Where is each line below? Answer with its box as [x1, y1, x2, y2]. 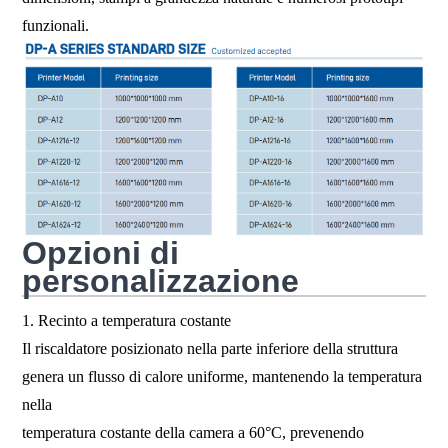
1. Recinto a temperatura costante [22, 311, 232, 329]
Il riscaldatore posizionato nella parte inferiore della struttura [22, 339, 399, 357]
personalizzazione [22, 262, 300, 299]
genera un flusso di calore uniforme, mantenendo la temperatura [22, 367, 423, 385]
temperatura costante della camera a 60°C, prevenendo [22, 423, 365, 441]
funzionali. [22, 17, 90, 35]
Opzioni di [22, 234, 180, 271]
